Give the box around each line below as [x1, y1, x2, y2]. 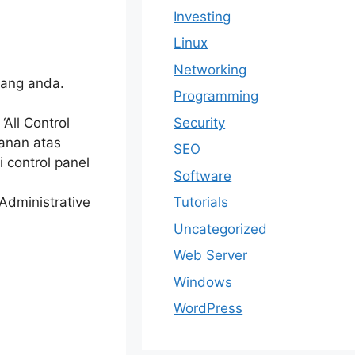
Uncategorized [174, 220, 268, 237]
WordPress [174, 300, 243, 316]
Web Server [174, 247, 248, 263]
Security [174, 114, 226, 131]
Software [174, 167, 232, 184]
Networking [174, 61, 247, 78]
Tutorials [174, 194, 229, 210]
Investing [174, 8, 231, 25]
